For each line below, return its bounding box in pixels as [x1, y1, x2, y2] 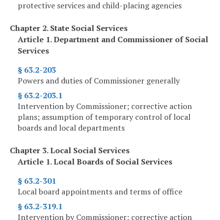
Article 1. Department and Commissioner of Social [18, 34, 208, 45]
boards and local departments [18, 122, 125, 134]
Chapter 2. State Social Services [10, 23, 128, 34]
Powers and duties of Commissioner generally [18, 75, 180, 86]
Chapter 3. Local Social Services [10, 145, 130, 156]
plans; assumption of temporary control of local [18, 111, 191, 123]
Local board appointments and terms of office [18, 186, 182, 197]
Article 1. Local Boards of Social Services [18, 156, 172, 167]
